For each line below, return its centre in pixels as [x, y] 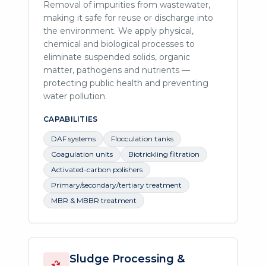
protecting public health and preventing [126, 83]
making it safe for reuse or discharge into [128, 18]
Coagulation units [82, 154]
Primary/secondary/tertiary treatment [116, 185]
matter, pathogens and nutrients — [117, 70]
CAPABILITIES [71, 119]
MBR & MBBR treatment [94, 200]
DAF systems [73, 138]
